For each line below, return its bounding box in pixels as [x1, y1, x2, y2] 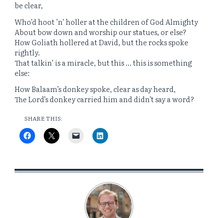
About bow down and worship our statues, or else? [15, 26, 186, 37]
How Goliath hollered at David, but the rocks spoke [15, 36, 188, 47]
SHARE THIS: [24, 113, 62, 123]
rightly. [15, 47, 40, 57]
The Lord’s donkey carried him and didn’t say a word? [15, 94, 194, 105]
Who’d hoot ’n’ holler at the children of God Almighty [15, 16, 198, 27]
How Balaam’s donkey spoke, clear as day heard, [15, 84, 176, 94]
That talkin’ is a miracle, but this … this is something [15, 57, 192, 68]
